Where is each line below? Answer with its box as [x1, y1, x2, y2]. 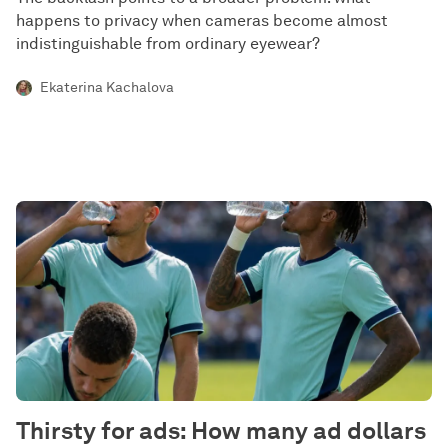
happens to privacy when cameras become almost [16, 11, 388, 30]
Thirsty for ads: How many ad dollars [16, 416, 426, 445]
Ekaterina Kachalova [40, 79, 174, 96]
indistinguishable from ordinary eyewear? [16, 34, 320, 53]
